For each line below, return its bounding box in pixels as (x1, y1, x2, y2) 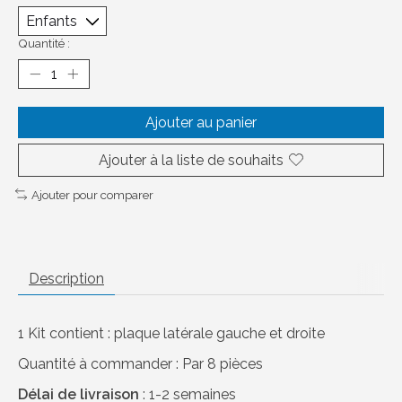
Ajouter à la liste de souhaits (99, 151, 284, 169)
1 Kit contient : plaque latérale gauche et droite (18, 325, 325, 343)
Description (29, 270, 104, 288)
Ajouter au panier (145, 113, 257, 131)
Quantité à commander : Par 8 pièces (18, 355, 263, 373)
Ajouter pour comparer (31, 187, 153, 202)
